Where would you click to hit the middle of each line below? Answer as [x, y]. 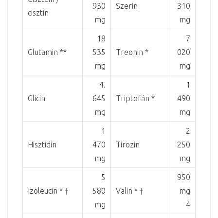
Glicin [36, 98]
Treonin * [132, 52]
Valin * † [130, 191]
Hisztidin [42, 144]
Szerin [127, 6]
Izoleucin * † [48, 191]
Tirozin [128, 144]
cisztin [38, 12]
